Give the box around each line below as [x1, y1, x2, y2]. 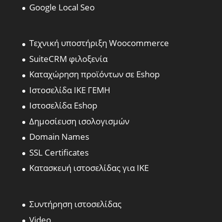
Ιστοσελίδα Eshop [29, 100, 97, 111]
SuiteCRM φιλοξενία [29, 53, 108, 64]
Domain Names [29, 131, 89, 143]
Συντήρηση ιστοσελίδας [29, 198, 121, 210]
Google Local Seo [29, 1, 95, 13]
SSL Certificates [29, 146, 89, 158]
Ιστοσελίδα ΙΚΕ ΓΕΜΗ [29, 84, 111, 96]
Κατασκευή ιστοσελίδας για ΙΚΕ [29, 162, 149, 174]
